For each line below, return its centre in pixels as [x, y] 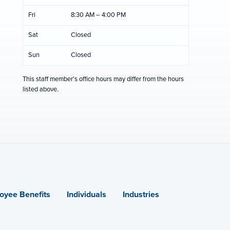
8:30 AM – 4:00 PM [98, 15]
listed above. [40, 90]
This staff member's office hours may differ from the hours [103, 79]
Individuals [86, 194]
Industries [141, 194]
